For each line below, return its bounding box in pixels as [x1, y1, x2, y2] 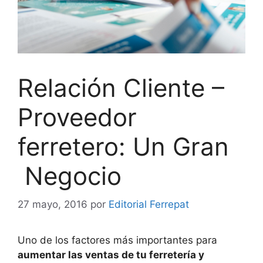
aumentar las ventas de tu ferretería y [18, 249, 204, 261]
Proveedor [18, 102, 137, 132]
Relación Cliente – [18, 72, 224, 103]
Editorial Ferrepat [109, 198, 189, 211]
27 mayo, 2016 [18, 198, 87, 211]
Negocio [18, 160, 122, 191]
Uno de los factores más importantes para [18, 234, 217, 247]
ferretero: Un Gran [18, 131, 229, 161]
